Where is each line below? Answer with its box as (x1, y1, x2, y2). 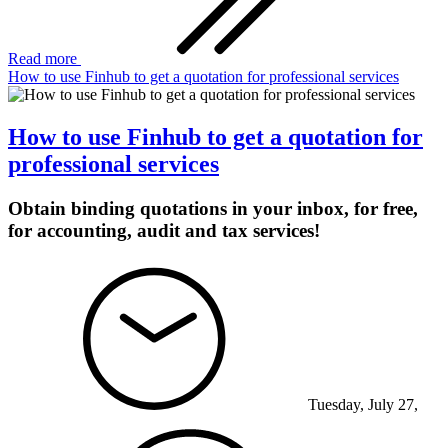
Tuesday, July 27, (308, 396, 418, 414)
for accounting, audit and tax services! (8, 219, 320, 241)
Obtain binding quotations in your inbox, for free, (8, 197, 418, 219)
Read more (8, 49, 81, 67)
